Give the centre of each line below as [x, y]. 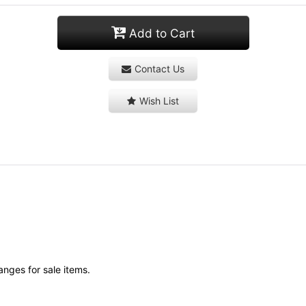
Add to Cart [162, 33]
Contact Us [159, 68]
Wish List [159, 100]
